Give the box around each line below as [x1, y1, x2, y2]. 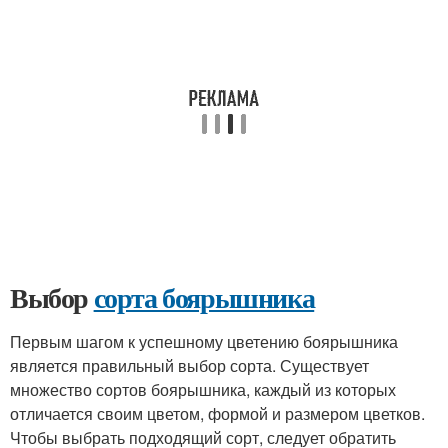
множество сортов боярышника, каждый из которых [10, 378, 396, 401]
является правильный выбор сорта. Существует [10, 354, 369, 377]
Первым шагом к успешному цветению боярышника [10, 330, 398, 353]
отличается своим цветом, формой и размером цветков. [10, 402, 425, 425]
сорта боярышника [93, 277, 315, 318]
